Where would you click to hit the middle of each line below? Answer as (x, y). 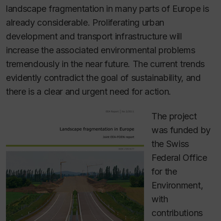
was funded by (181, 130)
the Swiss (170, 144)
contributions (177, 213)
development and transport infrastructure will (94, 36)
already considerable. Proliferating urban (85, 22)
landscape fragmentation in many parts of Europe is (108, 8)
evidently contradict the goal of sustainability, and (103, 77)
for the (164, 171)
